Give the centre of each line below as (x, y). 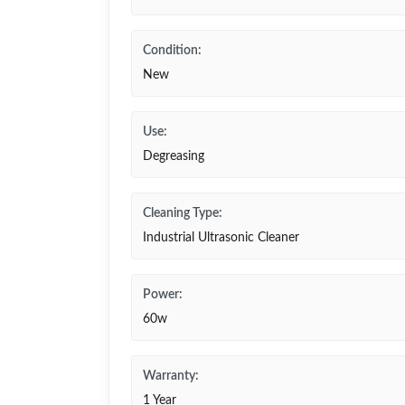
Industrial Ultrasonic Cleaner (221, 238)
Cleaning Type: (183, 213)
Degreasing (174, 156)
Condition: (172, 51)
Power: (163, 295)
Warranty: (171, 376)
